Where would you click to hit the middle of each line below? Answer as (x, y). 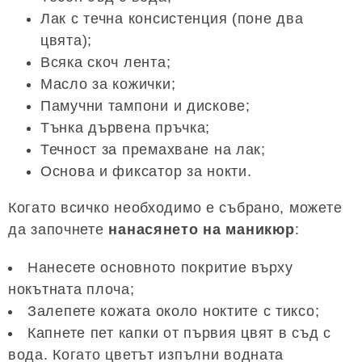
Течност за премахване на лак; (153, 150)
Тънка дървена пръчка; (126, 128)
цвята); (67, 41)
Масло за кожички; (108, 84)
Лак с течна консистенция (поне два (172, 19)
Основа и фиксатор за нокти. (146, 172)
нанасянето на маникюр (202, 230)
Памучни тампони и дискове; (145, 106)
